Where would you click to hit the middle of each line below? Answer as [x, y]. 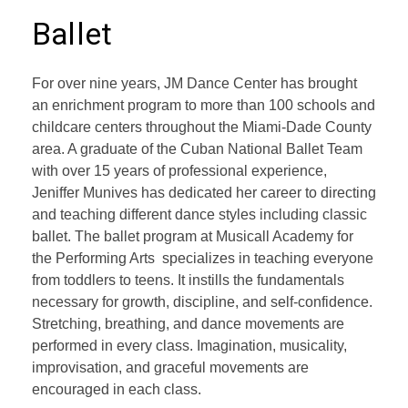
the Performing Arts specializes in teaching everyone [203, 258]
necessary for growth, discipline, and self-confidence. [202, 301]
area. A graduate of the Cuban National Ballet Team [197, 148]
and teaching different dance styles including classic [199, 214]
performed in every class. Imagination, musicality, [189, 345]
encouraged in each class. [117, 389]
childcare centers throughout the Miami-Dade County [202, 127]
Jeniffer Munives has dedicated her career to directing [204, 192]
